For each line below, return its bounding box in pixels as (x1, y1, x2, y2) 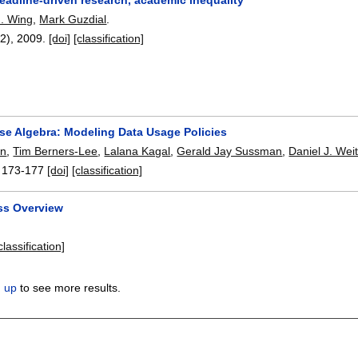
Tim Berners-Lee (13, 145, 98, 158)
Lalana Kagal (104, 145, 171, 158)
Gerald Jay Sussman (177, 145, 283, 158)
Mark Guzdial (39, 12, 107, 26)
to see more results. (17, 281, 121, 295)
